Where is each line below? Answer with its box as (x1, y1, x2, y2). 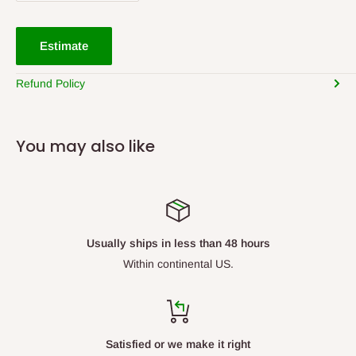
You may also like (16, 134, 155, 157)
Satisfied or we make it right (106, 337, 250, 350)
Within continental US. (122, 257, 234, 270)
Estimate (40, 38, 88, 52)
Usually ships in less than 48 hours (86, 236, 270, 250)
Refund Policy (16, 76, 85, 90)
